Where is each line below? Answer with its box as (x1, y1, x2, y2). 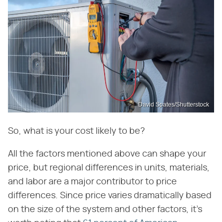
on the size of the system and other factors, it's (8, 205, 202, 215)
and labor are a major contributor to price (8, 177, 177, 187)
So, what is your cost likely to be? (8, 127, 147, 136)
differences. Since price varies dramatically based (8, 191, 212, 201)
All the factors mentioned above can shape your (8, 150, 206, 159)
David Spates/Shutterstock (138, 101, 209, 109)
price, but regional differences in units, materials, (8, 164, 210, 173)
